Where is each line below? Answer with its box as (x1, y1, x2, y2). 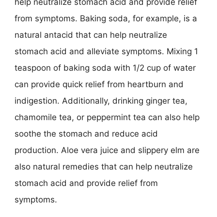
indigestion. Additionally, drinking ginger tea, (15, 96, 187, 106)
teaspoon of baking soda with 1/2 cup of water (15, 63, 196, 73)
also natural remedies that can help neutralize (15, 162, 193, 171)
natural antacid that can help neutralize (15, 30, 167, 40)
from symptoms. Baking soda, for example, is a (15, 14, 197, 23)
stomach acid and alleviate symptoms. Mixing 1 (15, 46, 198, 56)
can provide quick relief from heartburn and (15, 79, 184, 89)
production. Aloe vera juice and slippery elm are (15, 145, 200, 155)
